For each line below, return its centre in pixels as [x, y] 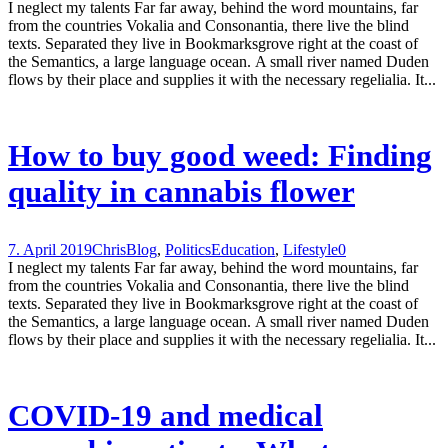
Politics [188, 250]
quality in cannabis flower [181, 192]
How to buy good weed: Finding [220, 156]
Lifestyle [310, 250]
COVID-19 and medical [165, 416]
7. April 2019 [50, 250]
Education [243, 250]
